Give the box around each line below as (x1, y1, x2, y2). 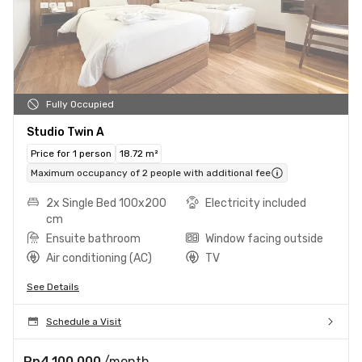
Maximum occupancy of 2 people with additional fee (31, 166, 271, 179)
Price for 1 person (31, 147, 112, 159)
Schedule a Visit (46, 315, 121, 327)
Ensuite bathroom (46, 231, 141, 246)
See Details (27, 280, 79, 293)
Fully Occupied (46, 98, 114, 110)
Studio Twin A (27, 124, 104, 139)
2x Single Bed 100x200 (46, 196, 166, 210)
